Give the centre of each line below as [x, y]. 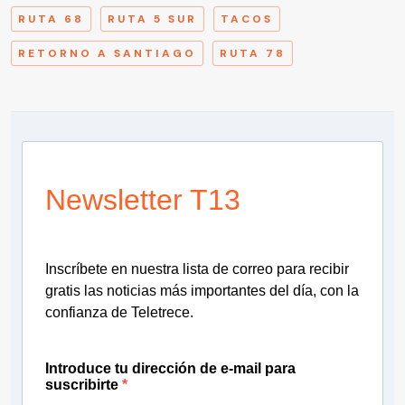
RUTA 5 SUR [152, 19]
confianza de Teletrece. [119, 313]
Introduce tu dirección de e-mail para [170, 369]
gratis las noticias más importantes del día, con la [202, 291]
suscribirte [84, 385]
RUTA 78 [253, 54]
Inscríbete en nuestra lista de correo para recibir [197, 269]
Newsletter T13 [143, 200]
